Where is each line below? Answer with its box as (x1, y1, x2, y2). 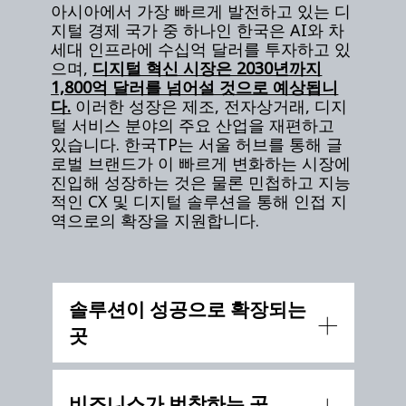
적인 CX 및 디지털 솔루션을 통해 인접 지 (51, 189, 348, 212)
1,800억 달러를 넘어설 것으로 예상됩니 (51, 75, 339, 98)
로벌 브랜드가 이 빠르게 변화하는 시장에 (51, 151, 352, 174)
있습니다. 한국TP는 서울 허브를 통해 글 (51, 132, 343, 155)
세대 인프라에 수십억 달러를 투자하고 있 (51, 37, 352, 60)
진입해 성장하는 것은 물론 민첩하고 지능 (51, 170, 352, 193)
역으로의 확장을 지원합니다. (51, 208, 260, 231)
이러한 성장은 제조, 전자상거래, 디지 (71, 94, 348, 117)
